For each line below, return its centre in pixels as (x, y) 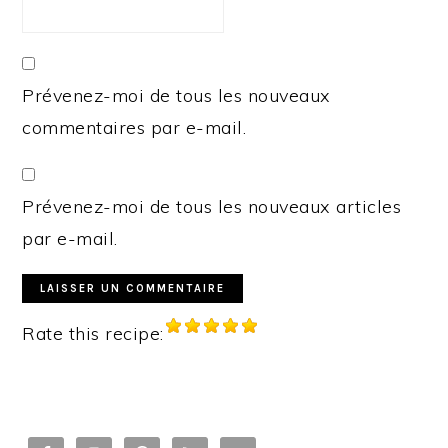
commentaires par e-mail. (134, 128)
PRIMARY (80, 428)
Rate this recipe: (93, 334)
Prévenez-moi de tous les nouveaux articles (212, 207)
